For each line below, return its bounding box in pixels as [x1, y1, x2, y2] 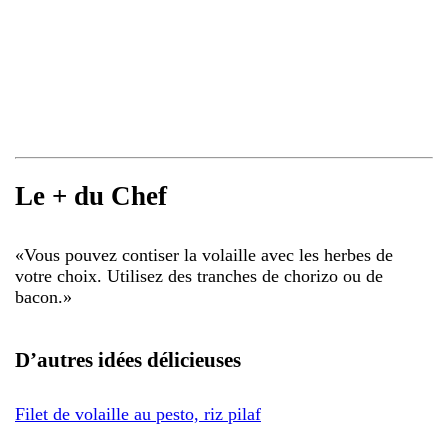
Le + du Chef [15, 181, 167, 212]
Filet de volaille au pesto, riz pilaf [15, 403, 261, 424]
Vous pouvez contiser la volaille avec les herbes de [24, 244, 393, 265]
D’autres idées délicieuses [15, 347, 241, 372]
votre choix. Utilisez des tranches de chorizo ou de [15, 265, 383, 286]
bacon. [15, 286, 63, 307]
